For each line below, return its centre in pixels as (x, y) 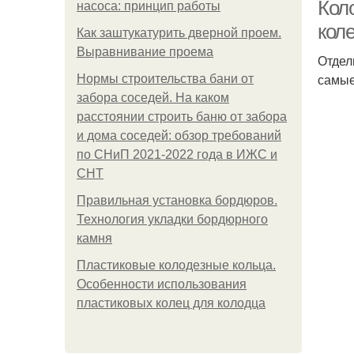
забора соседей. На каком (153, 98)
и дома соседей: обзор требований (179, 136)
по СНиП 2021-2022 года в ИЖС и (177, 154)
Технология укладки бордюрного (172, 219)
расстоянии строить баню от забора (182, 117)
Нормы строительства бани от (165, 79)
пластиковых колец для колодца (171, 303)
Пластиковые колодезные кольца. (176, 265)
